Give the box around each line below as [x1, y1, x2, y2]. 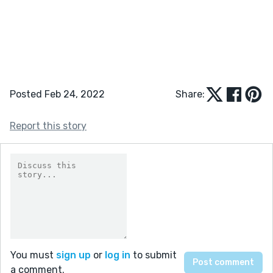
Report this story [10, 119, 87, 132]
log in [105, 249, 130, 261]
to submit [130, 249, 177, 261]
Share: [175, 88, 205, 100]
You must [10, 249, 56, 261]
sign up [56, 249, 91, 261]
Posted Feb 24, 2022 [10, 88, 105, 100]
